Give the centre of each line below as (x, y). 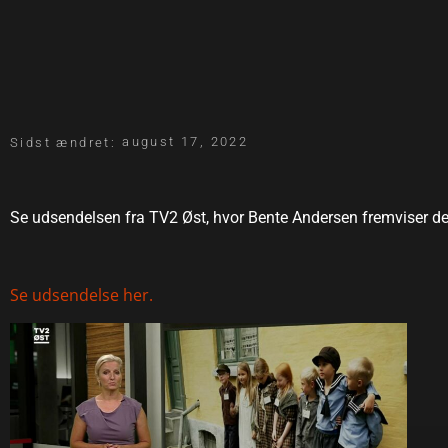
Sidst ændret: (63, 143)
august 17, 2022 (185, 142)
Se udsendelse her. (81, 295)
